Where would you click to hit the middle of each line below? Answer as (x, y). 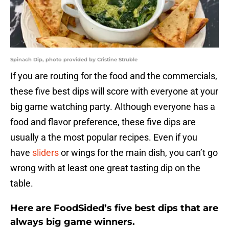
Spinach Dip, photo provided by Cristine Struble (74, 60)
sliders (45, 153)
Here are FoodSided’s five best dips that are (114, 208)
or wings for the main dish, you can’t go (138, 153)
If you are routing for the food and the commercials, (114, 76)
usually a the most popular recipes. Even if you (104, 138)
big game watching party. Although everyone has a (113, 107)
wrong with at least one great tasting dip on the (105, 168)
